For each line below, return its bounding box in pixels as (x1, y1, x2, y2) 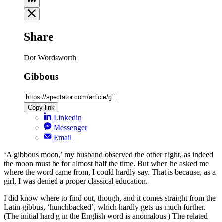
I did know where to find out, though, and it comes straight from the (4, 194, 216, 203)
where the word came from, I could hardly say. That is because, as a (4, 168, 216, 177)
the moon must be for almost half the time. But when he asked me (4, 159, 209, 168)
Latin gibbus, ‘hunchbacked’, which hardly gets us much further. (4, 203, 206, 212)
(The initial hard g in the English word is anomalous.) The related (4, 212, 208, 221)
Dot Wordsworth (24, 53, 76, 62)
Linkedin (54, 113, 82, 122)
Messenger (54, 123, 87, 132)
